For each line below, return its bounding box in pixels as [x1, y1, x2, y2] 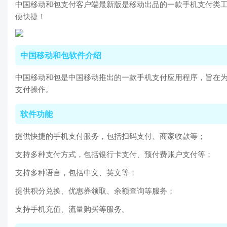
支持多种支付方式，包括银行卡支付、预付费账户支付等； [15, 149, 213, 159]
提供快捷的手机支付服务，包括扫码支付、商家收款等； [15, 131, 205, 141]
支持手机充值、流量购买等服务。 [15, 204, 129, 214]
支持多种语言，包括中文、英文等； [15, 168, 137, 177]
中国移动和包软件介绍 [20, 50, 101, 60]
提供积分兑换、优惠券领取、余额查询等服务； [15, 186, 175, 196]
